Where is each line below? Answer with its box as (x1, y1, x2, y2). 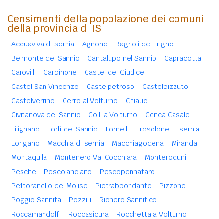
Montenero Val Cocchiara (55, 153, 137, 162)
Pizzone (159, 181, 186, 190)
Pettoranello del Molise (11, 181, 88, 190)
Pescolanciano (44, 167, 92, 176)
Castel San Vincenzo (11, 82, 79, 91)
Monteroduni (145, 153, 186, 162)
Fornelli (106, 124, 129, 133)
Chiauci (126, 96, 149, 105)
